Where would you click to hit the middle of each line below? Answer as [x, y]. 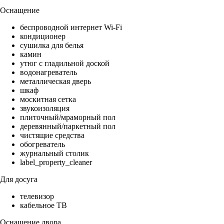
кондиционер [43, 36]
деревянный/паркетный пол [68, 126]
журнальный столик [54, 153]
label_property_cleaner [56, 162]
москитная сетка [48, 99]
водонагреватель [48, 72]
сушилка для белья [52, 45]
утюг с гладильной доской [65, 63]
